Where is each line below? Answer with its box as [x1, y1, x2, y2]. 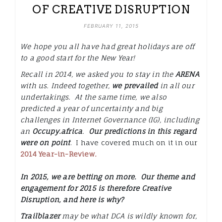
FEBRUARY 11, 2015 [83, 23, 139, 29]
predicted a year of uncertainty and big [20, 104, 163, 113]
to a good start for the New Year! [20, 54, 135, 62]
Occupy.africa [32, 127, 83, 136]
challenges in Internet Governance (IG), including [20, 115, 199, 124]
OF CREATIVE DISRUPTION [32, 3, 190, 16]
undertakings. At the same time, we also [20, 93, 166, 102]
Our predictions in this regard [88, 127, 196, 136]
